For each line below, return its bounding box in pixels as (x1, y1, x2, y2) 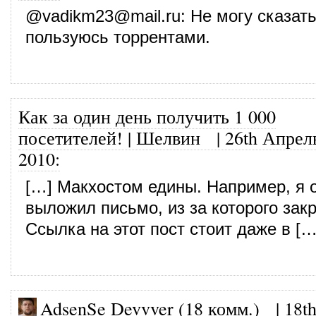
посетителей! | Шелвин (18, 125, 200, 150)
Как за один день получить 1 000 (18, 104, 276, 128)
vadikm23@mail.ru (42, 6, 181, 25)
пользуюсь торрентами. (25, 28, 210, 47)
